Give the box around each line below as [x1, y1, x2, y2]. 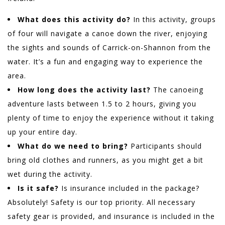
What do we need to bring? [18, 141, 128, 151]
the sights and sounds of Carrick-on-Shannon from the [8, 43, 211, 53]
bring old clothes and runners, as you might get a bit [8, 155, 203, 165]
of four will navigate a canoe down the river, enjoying [8, 29, 207, 39]
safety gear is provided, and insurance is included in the [8, 211, 215, 221]
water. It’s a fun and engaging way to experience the [8, 57, 203, 67]
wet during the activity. [8, 169, 92, 179]
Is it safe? [18, 183, 59, 193]
